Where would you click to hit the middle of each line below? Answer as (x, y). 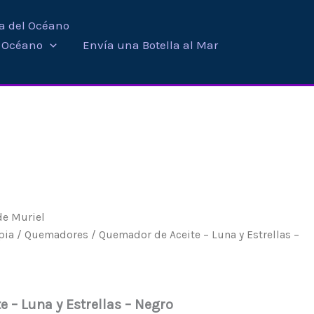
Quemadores (57, 235)
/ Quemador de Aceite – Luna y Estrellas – (194, 235)
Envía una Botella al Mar (151, 45)
